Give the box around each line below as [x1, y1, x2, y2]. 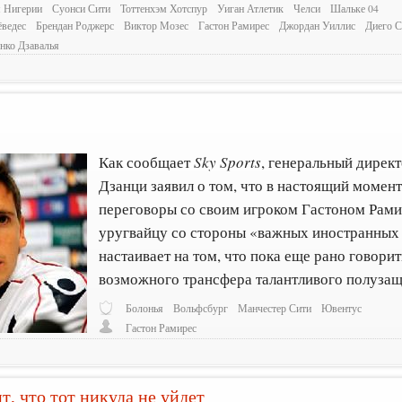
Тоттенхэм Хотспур [120, 2, 208, 16]
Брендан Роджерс [36, 19, 115, 33]
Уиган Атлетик [217, 2, 284, 16]
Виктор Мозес [124, 19, 189, 33]
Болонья [126, 301, 164, 315]
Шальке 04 [330, 2, 380, 16]
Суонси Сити [52, 2, 111, 16]
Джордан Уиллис [279, 19, 356, 33]
